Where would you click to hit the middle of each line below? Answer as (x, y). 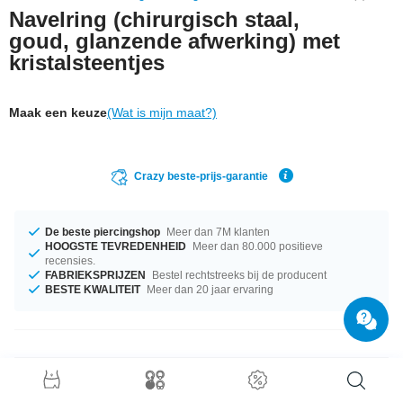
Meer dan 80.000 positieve (256, 246)
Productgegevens (105, 379)
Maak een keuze (58, 112)
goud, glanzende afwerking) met (175, 40)
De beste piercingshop (103, 232)
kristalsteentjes (87, 62)
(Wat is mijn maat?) (162, 112)
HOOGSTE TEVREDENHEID (116, 246)
